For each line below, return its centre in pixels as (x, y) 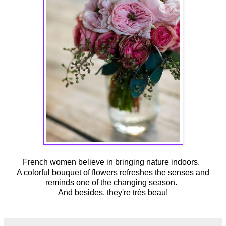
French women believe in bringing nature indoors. (113, 162)
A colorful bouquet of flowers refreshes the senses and (113, 173)
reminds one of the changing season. (113, 183)
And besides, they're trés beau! (113, 193)
